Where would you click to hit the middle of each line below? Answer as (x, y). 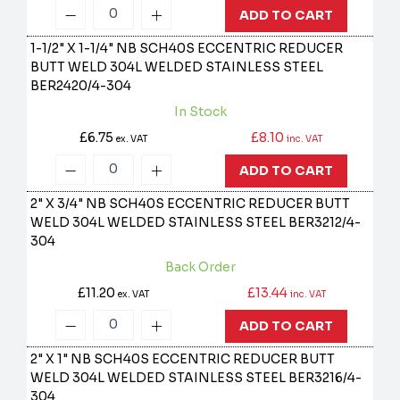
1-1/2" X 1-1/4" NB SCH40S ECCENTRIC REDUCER (187, 49)
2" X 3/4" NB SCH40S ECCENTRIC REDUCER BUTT (191, 204)
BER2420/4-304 (81, 86)
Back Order (200, 267)
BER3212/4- (325, 223)
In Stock (200, 112)
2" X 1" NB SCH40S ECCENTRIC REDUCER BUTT (183, 359)
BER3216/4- (325, 378)
